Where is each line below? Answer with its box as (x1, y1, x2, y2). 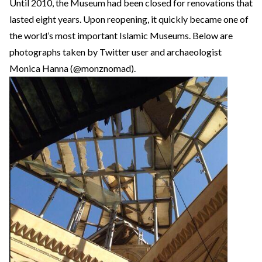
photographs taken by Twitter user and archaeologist (9, 46, 222, 57)
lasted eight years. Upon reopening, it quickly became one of (9, 13, 249, 25)
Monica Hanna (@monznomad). (9, 63, 136, 74)
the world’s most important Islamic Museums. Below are (9, 30, 233, 41)
